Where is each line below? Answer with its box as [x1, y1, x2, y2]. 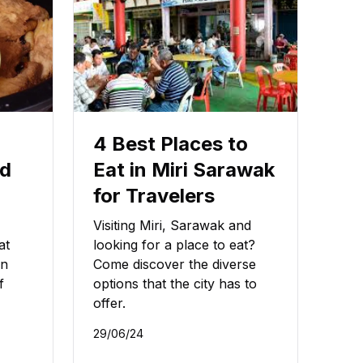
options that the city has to [93, 275, 257, 293]
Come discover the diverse [93, 256, 256, 273]
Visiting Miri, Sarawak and [93, 217, 251, 234]
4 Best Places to [93, 132, 248, 156]
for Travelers [93, 184, 215, 208]
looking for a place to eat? [93, 237, 255, 254]
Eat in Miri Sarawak [93, 158, 275, 182]
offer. [93, 295, 126, 312]
